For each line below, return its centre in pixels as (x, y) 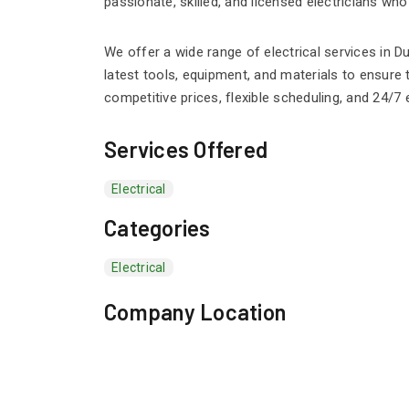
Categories (157, 228)
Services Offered (186, 149)
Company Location (195, 312)
